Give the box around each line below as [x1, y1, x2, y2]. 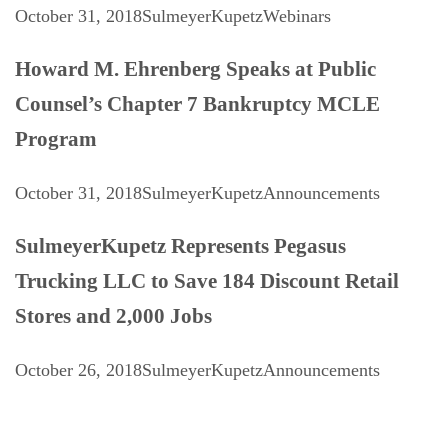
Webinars [263, 6, 331, 27]
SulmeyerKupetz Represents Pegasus [15, 234, 346, 259]
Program [15, 127, 97, 152]
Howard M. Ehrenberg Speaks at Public [15, 57, 376, 82]
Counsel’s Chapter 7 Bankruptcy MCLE [15, 92, 380, 117]
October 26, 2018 [15, 360, 142, 381]
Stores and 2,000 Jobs [15, 304, 212, 329]
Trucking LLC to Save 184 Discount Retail [15, 269, 399, 294]
